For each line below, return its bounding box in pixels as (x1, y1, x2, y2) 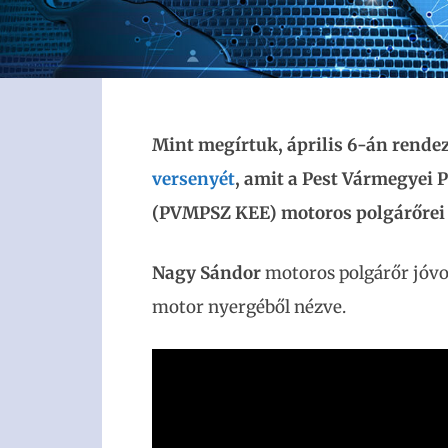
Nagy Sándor (152, 261, 265, 284)
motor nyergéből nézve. (152, 295, 346, 318)
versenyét (152, 168, 235, 190)
